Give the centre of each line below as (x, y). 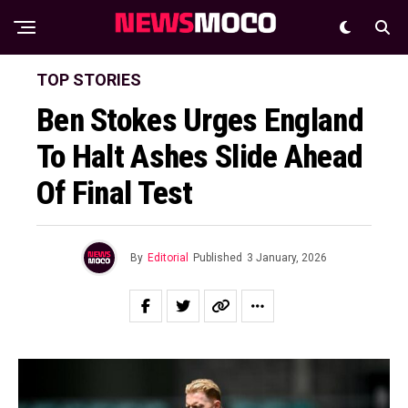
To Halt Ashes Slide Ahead (200, 157)
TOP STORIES (89, 80)
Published (218, 258)
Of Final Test (115, 193)
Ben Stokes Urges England (200, 120)
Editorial (168, 258)
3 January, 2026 (287, 258)
